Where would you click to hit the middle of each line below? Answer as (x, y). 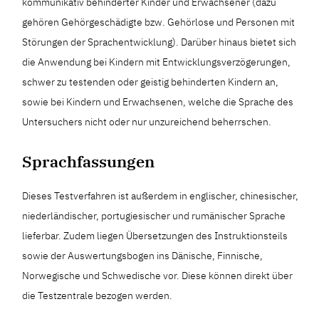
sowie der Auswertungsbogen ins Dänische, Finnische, (143, 256)
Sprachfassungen (89, 161)
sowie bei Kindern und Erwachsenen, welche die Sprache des (158, 102)
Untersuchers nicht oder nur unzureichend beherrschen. (147, 122)
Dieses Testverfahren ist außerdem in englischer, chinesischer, (161, 196)
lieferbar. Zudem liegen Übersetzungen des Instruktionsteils (155, 236)
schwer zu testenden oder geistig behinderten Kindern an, (151, 82)
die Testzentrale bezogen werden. (98, 296)
